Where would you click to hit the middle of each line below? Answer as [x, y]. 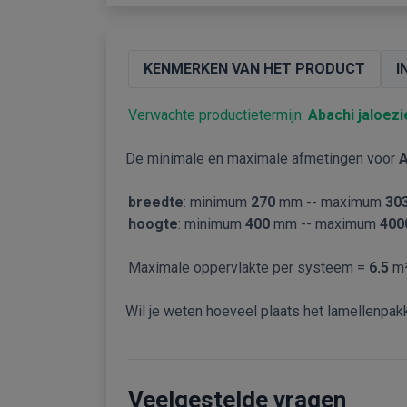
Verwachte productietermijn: [218, 115]
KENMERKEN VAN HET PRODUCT [254, 69]
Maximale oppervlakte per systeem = [248, 268]
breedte [156, 202]
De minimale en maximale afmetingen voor [260, 159]
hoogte [153, 224]
